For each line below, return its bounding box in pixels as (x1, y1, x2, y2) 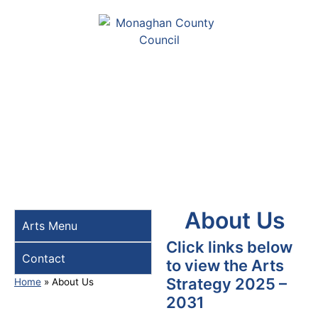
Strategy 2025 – (166, 275, 287, 293)
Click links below (166, 238, 292, 256)
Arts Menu (22, 219, 77, 233)
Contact (22, 251, 65, 265)
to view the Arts (166, 256, 284, 275)
